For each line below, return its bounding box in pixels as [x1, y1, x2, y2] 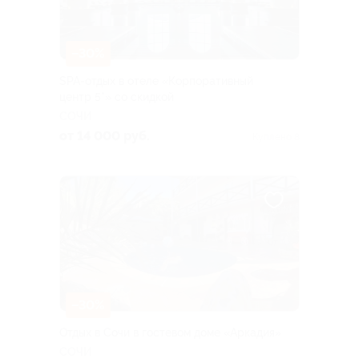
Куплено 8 [252, 131, 300, 143]
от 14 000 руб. [59, 127, 150, 143]
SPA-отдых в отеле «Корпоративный [59, 74, 253, 87]
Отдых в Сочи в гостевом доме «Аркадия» [59, 325, 281, 339]
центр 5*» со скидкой [59, 90, 174, 103]
